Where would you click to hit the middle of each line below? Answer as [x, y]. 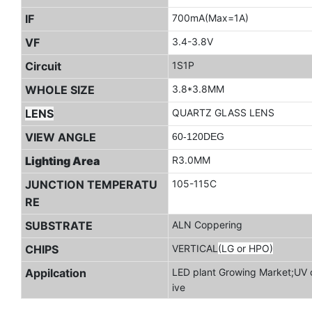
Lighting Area [62, 161]
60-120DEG [198, 136]
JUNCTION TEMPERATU [91, 184]
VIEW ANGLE [60, 137]
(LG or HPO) [245, 248]
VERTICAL [195, 248]
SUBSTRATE [58, 225]
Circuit [43, 66]
